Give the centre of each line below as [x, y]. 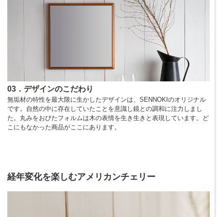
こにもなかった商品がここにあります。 [64, 127]
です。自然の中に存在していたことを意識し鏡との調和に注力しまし [105, 108]
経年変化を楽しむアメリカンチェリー [81, 177]
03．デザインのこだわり [50, 89]
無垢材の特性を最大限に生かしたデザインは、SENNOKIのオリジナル [107, 99]
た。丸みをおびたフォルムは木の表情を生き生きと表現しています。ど [108, 118]
